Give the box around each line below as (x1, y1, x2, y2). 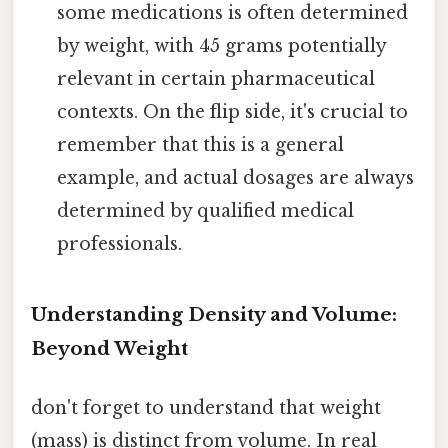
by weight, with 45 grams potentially (57, 34, 387, 57)
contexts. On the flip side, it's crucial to (57, 100, 409, 123)
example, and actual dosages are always (57, 166, 415, 189)
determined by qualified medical (57, 199, 355, 222)
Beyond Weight (31, 336, 188, 360)
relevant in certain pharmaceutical (57, 67, 376, 90)
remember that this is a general (57, 133, 345, 156)
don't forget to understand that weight (31, 396, 381, 419)
